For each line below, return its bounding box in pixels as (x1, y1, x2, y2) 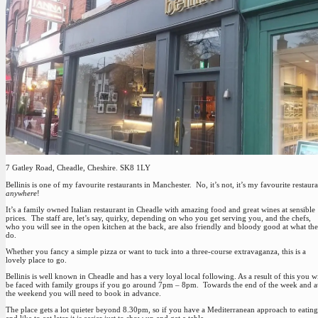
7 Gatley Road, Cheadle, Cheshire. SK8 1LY (6, 163, 150, 172)
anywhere (6, 188, 37, 197)
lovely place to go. (6, 255, 67, 264)
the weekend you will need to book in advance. (6, 289, 161, 298)
